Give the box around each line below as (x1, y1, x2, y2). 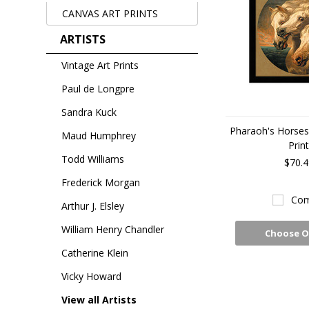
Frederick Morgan (61, 176, 141, 189)
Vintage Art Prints (61, 59, 139, 72)
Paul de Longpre (61, 82, 135, 95)
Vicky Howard (61, 270, 122, 283)
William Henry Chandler (61, 223, 165, 236)
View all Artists (61, 293, 137, 306)
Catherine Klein (61, 246, 129, 259)
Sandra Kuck (61, 106, 117, 119)
